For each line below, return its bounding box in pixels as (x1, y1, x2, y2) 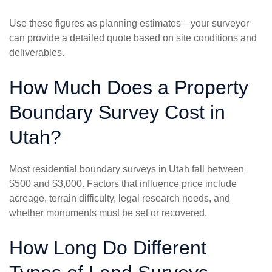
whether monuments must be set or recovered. (9, 208, 207, 219)
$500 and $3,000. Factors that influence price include (9, 178, 237, 189)
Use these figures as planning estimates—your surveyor (9, 18, 249, 29)
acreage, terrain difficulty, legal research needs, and (9, 193, 230, 204)
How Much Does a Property (9, 76, 248, 99)
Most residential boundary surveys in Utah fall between (9, 164, 244, 175)
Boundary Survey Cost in (9, 101, 225, 124)
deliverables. (9, 47, 64, 58)
